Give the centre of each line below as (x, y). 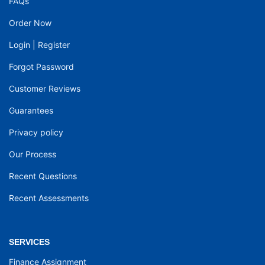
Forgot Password (41, 67)
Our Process (33, 154)
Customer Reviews (45, 89)
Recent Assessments (49, 198)
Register (54, 45)
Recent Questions (43, 176)
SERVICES (29, 242)
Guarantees (31, 111)
